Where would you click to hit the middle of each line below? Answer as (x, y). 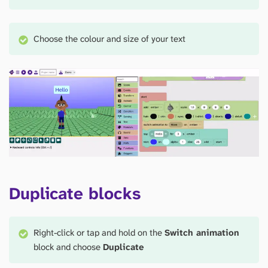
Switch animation (202, 233)
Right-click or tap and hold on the (99, 233)
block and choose (68, 247)
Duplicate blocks (75, 194)
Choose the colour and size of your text (110, 39)
